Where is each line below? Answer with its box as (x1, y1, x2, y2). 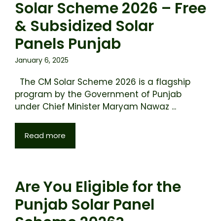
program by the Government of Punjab (15, 88, 182, 100)
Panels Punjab (15, 34, 121, 54)
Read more (25, 130, 66, 141)
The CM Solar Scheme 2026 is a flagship (15, 76, 190, 88)
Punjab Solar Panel (15, 194, 154, 215)
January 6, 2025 (15, 55, 69, 65)
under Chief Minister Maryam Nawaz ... (15, 101, 176, 112)
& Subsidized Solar (15, 16, 154, 37)
